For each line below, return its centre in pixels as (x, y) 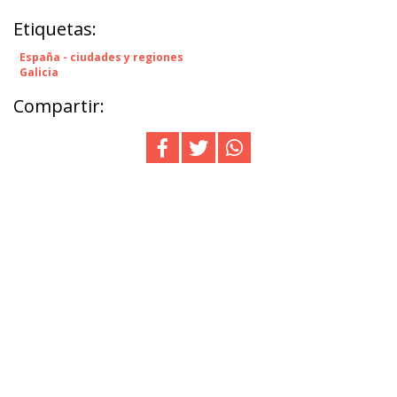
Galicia (39, 72)
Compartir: (59, 105)
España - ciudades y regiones (101, 57)
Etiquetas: (55, 28)
